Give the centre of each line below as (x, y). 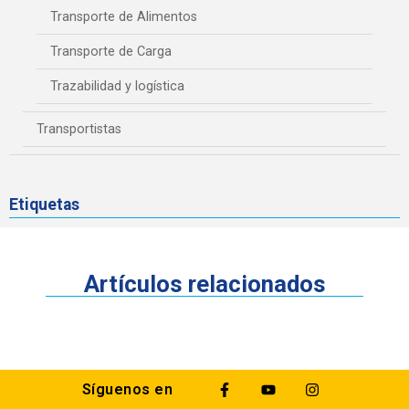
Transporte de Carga (111, 51)
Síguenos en (127, 389)
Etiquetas (44, 204)
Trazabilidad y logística (117, 86)
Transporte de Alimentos (124, 16)
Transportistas (79, 129)
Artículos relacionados (204, 283)
